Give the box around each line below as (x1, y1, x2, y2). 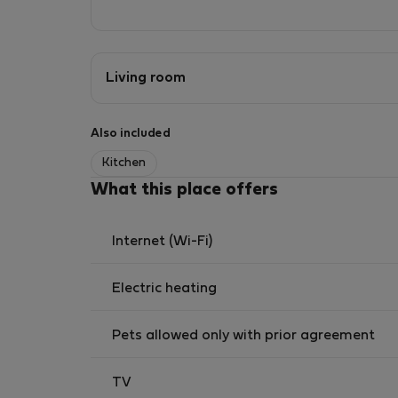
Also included (91, 128, 171, 139)
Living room (106, 72, 186, 84)
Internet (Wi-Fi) (112, 235, 212, 248)
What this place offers (91, 182, 278, 198)
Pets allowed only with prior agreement (112, 330, 375, 342)
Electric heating (112, 283, 217, 295)
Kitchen (102, 157, 146, 169)
